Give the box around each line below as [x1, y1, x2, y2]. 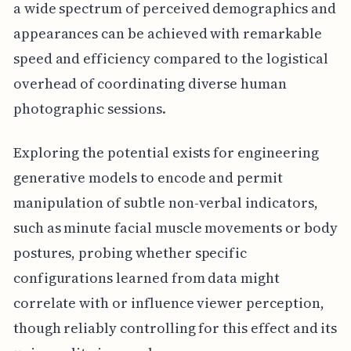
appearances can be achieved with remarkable [13, 23, 322, 43]
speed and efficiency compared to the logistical [13, 48, 328, 68]
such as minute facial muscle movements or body [13, 217, 338, 237]
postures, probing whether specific [13, 242, 248, 262]
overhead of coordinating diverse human [13, 73, 287, 93]
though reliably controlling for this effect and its [13, 317, 338, 338]
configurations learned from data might [13, 267, 280, 288]
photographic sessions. [13, 98, 166, 118]
